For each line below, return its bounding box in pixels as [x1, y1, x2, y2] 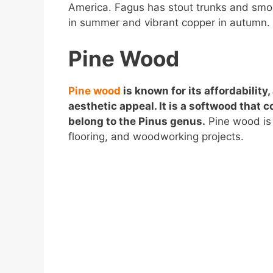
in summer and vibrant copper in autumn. [68, 16, 270, 29]
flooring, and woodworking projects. [68, 130, 244, 143]
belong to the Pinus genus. [68, 115, 205, 128]
